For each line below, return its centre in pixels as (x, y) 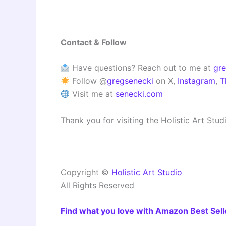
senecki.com (139, 94)
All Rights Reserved (97, 185)
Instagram (197, 81)
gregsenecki (130, 81)
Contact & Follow (94, 43)
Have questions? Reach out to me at (142, 68)
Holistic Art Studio (147, 172)
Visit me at (93, 94)
